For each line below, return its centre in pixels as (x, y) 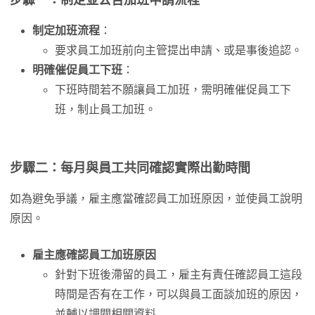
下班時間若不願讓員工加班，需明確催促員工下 (173, 90)
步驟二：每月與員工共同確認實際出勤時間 (130, 168)
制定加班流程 (66, 31)
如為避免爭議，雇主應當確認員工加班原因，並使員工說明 (156, 199)
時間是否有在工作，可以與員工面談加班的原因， (179, 294)
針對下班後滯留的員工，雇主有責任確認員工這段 (179, 275)
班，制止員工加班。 (105, 109)
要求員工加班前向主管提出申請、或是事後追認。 (179, 50)
